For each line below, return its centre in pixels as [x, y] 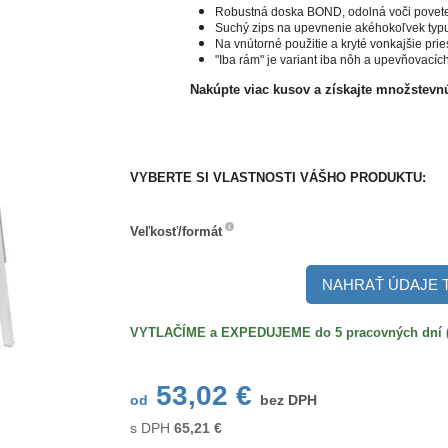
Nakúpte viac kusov [251, 89]
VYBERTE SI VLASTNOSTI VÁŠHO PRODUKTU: [277, 177]
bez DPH [288, 400]
